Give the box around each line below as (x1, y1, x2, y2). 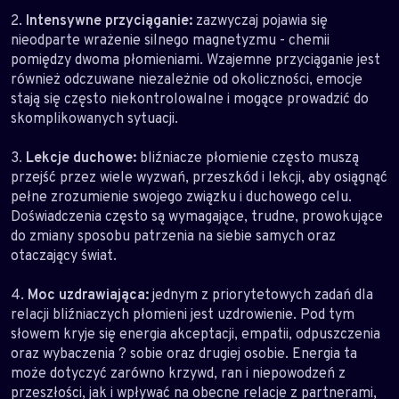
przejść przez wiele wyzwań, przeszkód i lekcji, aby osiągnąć (11, 167, 387, 186)
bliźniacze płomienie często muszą (136, 148, 359, 167)
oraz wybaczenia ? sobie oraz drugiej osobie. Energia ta (11, 344, 357, 362)
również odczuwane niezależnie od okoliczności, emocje (11, 69, 362, 88)
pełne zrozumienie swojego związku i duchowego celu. (11, 187, 352, 206)
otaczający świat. (11, 246, 117, 265)
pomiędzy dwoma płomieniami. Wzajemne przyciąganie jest (11, 50, 380, 69)
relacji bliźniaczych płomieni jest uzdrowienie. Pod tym (11, 305, 354, 323)
